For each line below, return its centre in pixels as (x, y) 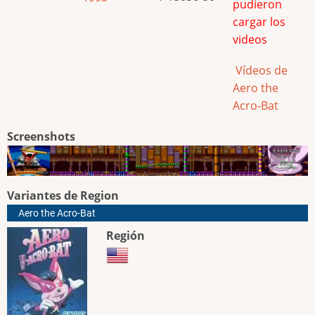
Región (126, 236)
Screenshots (41, 137)
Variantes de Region (63, 196)
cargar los (259, 21)
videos (250, 39)
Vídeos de (260, 71)
